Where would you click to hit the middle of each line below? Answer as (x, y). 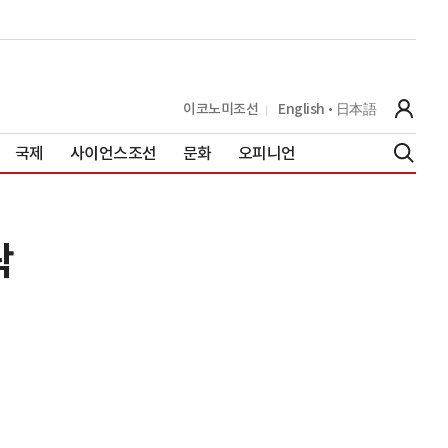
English (301, 108)
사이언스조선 (113, 152)
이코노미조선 (220, 108)
